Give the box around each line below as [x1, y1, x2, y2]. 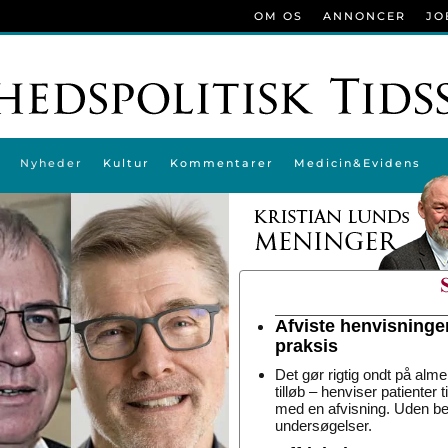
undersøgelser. [275, 417, 372, 434]
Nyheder [19, 156, 83, 170]
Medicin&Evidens [293, 156, 421, 170]
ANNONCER [323, 9, 406, 23]
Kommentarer [169, 156, 274, 170]
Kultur [102, 156, 150, 170]
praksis [275, 336, 338, 356]
